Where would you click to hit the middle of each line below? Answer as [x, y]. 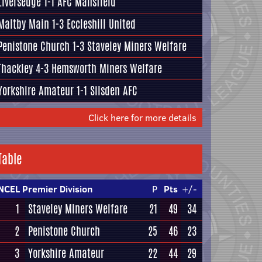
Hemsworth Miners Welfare [107, 68]
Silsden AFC [114, 91]
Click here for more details [142, 118]
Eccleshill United [101, 24]
